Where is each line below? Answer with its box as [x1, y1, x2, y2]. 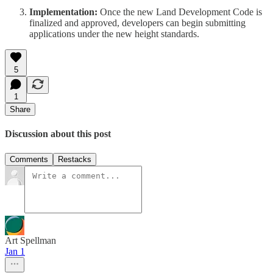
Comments [10, 154, 48, 164]
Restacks [58, 154, 91, 164]
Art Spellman [5, 235, 56, 246]
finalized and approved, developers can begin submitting [29, 18, 246, 29]
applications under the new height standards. [29, 29, 199, 40]
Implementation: [29, 7, 97, 18]
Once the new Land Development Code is [97, 7, 262, 18]
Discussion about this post [5, 129, 111, 140]
